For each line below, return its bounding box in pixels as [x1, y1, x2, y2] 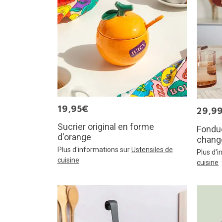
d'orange [57, 132, 91, 143]
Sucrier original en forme [57, 121, 154, 132]
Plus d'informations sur [57, 146, 131, 154]
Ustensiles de [131, 146, 173, 154]
